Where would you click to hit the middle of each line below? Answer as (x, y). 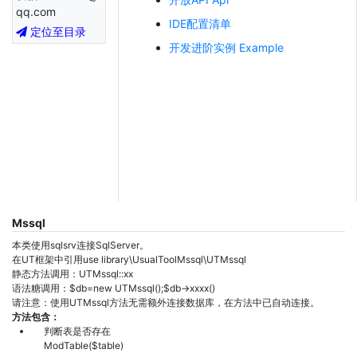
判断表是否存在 (77, 331)
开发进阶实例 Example (227, 47)
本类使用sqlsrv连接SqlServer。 (80, 245)
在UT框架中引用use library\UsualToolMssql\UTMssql (129, 259)
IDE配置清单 (200, 24)
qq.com (36, 12)
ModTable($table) (84, 345)
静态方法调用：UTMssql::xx (73, 274)
